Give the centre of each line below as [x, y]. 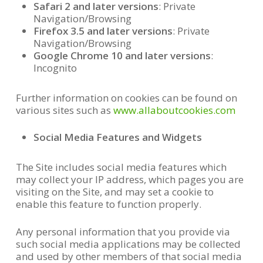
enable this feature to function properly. [109, 204]
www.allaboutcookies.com [174, 110]
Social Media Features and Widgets [117, 137]
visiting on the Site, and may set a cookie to [114, 192]
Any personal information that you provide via [123, 231]
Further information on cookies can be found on [126, 97]
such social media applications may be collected [128, 244]
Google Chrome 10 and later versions [122, 55]
